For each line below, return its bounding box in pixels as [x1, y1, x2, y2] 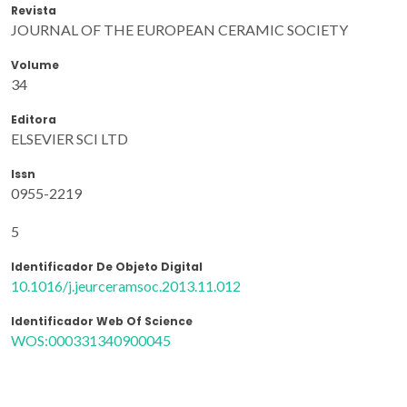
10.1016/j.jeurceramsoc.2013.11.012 [11, 276, 241, 294]
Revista [11, 2, 56, 18]
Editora [11, 111, 56, 127]
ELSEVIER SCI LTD [11, 129, 128, 147]
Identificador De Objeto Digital [11, 258, 203, 274]
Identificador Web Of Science [11, 313, 193, 329]
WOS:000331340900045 [11, 331, 171, 349]
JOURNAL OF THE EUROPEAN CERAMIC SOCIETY [11, 20, 348, 38]
